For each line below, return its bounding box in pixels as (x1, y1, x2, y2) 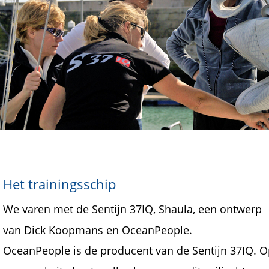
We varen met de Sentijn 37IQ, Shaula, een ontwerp (3, 202, 265, 217)
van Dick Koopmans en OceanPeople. (3, 222, 195, 237)
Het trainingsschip (3, 175, 119, 193)
